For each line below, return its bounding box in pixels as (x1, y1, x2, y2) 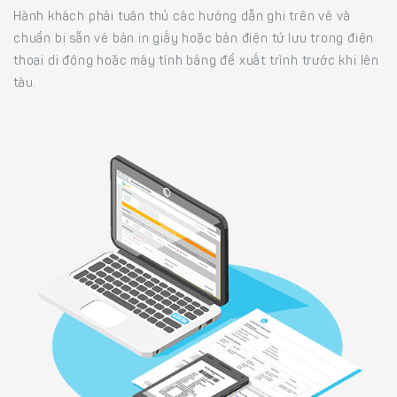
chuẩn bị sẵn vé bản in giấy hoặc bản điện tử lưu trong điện (13, 34, 375, 47)
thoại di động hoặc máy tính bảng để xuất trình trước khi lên (13, 56, 379, 69)
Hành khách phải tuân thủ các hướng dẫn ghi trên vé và (13, 12, 351, 25)
